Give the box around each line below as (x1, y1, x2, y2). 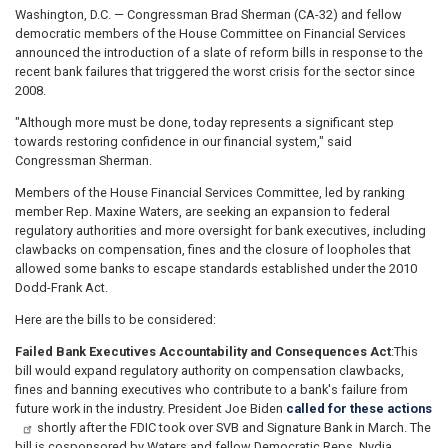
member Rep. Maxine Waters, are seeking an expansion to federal (15, 203, 390, 219)
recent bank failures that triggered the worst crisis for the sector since (15, 64, 415, 80)
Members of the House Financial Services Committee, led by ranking (15, 184, 405, 200)
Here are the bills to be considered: (15, 311, 216, 327)
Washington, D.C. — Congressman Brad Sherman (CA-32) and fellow (15, 7, 402, 23)
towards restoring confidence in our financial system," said (15, 134, 352, 150)
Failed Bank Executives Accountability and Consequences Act (15, 343, 391, 359)
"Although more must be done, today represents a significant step (15, 115, 394, 131)
